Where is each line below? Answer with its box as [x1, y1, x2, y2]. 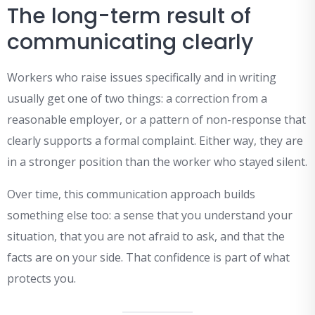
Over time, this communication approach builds [7, 186, 255, 202]
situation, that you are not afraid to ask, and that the [7, 229, 285, 245]
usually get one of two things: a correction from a [7, 91, 267, 107]
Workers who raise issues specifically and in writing [7, 70, 276, 86]
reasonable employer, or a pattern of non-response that [7, 112, 306, 128]
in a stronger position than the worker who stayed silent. [7, 154, 307, 170]
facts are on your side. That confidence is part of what [7, 250, 290, 266]
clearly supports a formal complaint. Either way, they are [7, 133, 303, 149]
